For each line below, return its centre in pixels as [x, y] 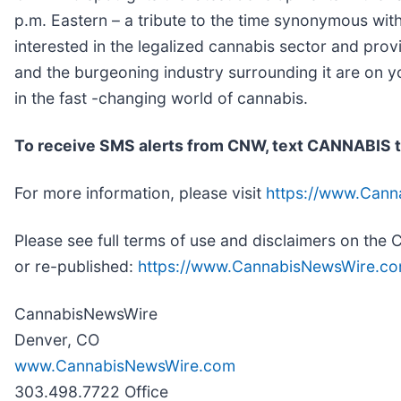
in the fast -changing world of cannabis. [161, 98]
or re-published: [76, 266]
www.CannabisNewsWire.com [125, 365]
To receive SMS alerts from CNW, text [161, 145]
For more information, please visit [140, 192]
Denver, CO [57, 339]
